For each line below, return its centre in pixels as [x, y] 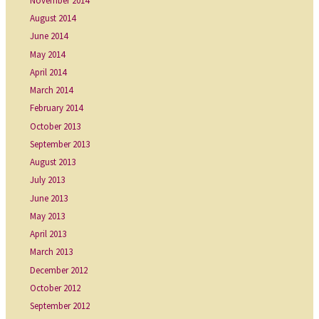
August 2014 [53, 19]
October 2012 [56, 288]
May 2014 [48, 54]
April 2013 [48, 234]
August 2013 [53, 162]
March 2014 [52, 90]
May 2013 [48, 216]
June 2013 [49, 198]
